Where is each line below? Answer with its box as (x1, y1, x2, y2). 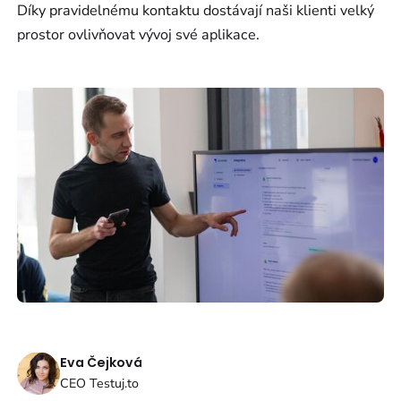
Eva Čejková (60, 353, 143, 371)
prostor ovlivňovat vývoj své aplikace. (17, 24, 260, 45)
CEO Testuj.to (60, 374, 140, 392)
